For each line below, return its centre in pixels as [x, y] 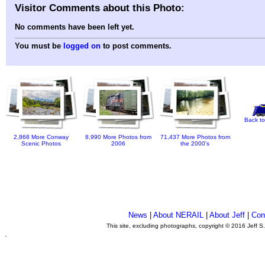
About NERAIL [179, 215]
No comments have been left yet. [75, 27]
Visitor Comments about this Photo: [100, 7]
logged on [82, 46]
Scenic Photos [41, 144]
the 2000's [195, 144]
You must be [39, 46]
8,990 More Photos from [118, 137]
